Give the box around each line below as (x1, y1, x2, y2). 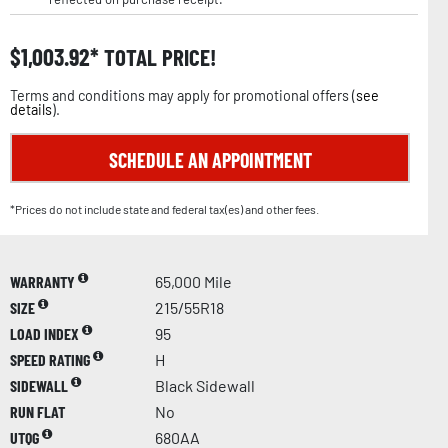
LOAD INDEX (10, 323, 82, 343)
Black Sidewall (155, 375, 255, 395)
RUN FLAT (10, 401, 65, 421)
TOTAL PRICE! (99, 42, 216, 71)
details (10, 100, 52, 118)
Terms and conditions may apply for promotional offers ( (10, 86, 356, 104)
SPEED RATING (10, 349, 93, 369)
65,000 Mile (155, 271, 232, 291)
